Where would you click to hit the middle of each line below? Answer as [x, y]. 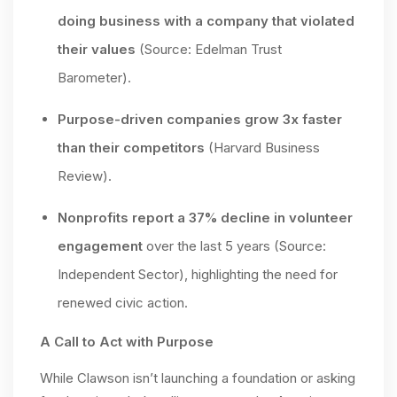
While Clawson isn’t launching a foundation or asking [198, 378]
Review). [85, 175]
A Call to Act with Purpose [127, 341]
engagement [100, 245]
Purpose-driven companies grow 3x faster [200, 119]
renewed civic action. [123, 302]
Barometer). [94, 77]
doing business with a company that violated [206, 20]
